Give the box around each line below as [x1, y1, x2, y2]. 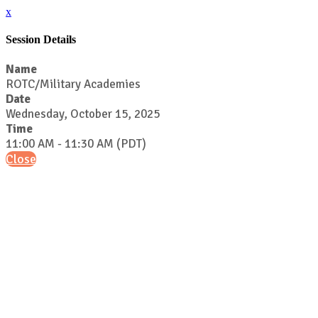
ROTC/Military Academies [6, 76, 141, 92]
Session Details [6, 33, 76, 46]
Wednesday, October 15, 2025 [6, 106, 160, 121]
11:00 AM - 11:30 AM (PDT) [6, 136, 146, 151]
